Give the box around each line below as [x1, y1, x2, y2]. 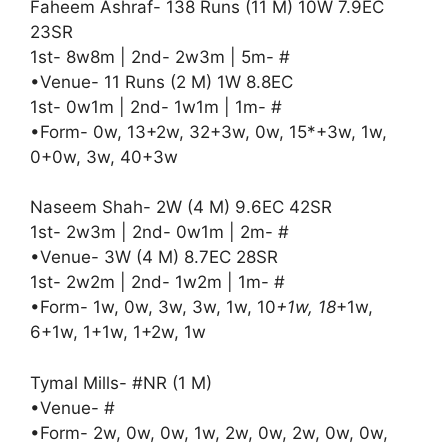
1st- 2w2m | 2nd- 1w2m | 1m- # [30, 272, 285, 292]
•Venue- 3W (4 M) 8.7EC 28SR [30, 247, 278, 267]
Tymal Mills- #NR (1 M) [30, 372, 212, 393]
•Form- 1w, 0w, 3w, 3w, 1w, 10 [30, 297, 276, 317]
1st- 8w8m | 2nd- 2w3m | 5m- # [30, 46, 290, 67]
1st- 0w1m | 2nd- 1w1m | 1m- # [30, 96, 282, 117]
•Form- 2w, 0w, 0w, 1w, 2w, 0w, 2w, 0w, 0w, [30, 422, 388, 443]
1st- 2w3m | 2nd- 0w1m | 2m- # [30, 222, 289, 242]
